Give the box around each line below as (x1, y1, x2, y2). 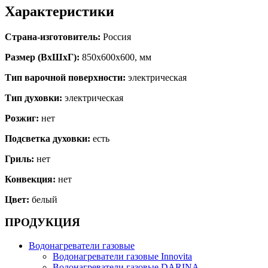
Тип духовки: (5, 92, 62, 103)
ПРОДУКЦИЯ (5, 216, 80, 229)
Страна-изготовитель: (5, 31, 100, 42)
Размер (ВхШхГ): (5, 51, 80, 62)
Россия (100, 31, 131, 42)
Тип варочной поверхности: (5, 72, 126, 83)
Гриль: (5, 153, 34, 164)
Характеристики (5, 3, 114, 19)
